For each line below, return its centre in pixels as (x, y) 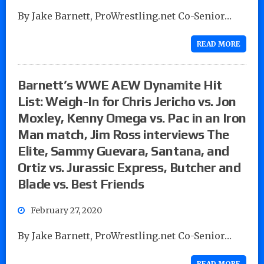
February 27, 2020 (66, 210)
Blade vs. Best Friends (81, 184)
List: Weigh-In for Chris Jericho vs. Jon (127, 101)
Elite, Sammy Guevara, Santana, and (123, 151)
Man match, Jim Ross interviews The (123, 134)
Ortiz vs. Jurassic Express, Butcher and (129, 167)
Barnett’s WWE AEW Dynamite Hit (120, 85)
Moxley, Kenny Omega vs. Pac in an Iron (132, 118)
